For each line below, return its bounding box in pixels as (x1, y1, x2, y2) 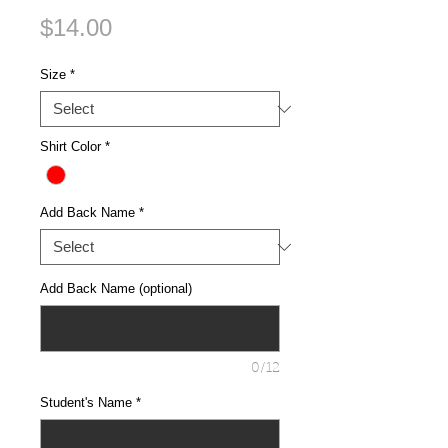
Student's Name (40, 395, 132, 411)
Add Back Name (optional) (40, 281, 192, 297)
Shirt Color (40, 139, 101, 154)
